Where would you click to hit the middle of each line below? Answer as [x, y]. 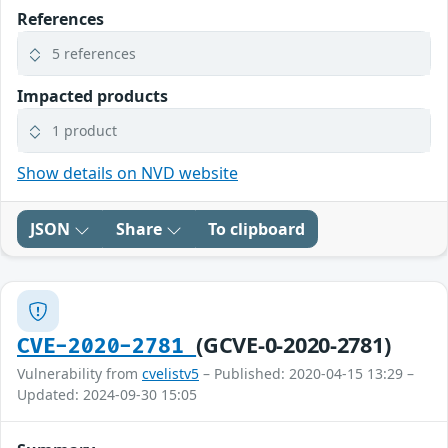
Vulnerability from [79, 374]
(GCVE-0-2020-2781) [293, 345]
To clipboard [256, 229]
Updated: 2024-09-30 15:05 [107, 395]
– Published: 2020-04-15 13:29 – [306, 374]
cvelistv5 [170, 374]
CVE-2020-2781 [107, 347]
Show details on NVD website [127, 173]
